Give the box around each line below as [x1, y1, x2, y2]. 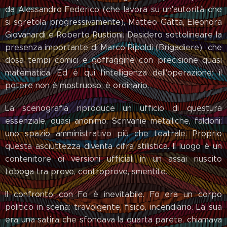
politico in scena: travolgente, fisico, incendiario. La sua [5, 202, 222, 212]
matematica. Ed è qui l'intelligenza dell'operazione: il [5, 68, 222, 78]
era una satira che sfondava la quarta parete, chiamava [5, 215, 222, 225]
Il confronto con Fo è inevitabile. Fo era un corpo [5, 190, 222, 200]
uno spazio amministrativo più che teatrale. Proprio [5, 129, 222, 139]
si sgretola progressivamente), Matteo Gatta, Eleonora [5, 17, 222, 27]
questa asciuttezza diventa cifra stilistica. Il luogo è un [5, 141, 222, 152]
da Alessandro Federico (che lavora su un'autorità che [5, 5, 222, 15]
